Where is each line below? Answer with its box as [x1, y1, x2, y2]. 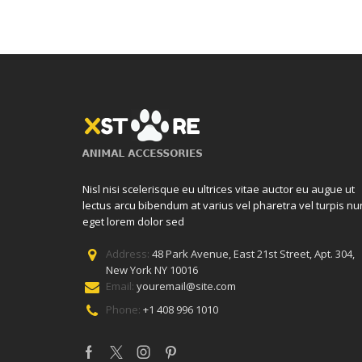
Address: [106, 246, 153, 261]
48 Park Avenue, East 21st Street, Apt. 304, [152, 246, 356, 261]
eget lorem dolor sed [82, 213, 184, 229]
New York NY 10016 [106, 262, 199, 277]
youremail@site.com [137, 278, 237, 293]
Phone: [106, 302, 144, 318]
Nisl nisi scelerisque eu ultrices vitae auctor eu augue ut [82, 181, 355, 196]
